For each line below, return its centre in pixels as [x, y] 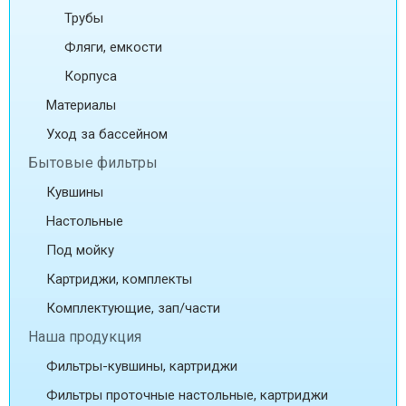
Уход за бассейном [107, 135]
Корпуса [91, 77]
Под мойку [80, 251]
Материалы [81, 106]
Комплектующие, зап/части [133, 309]
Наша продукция [85, 337]
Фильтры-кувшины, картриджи [142, 367]
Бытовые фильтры [93, 163]
